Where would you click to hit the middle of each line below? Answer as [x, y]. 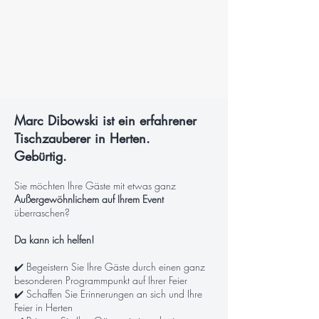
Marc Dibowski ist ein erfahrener [105, 120]
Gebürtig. [41, 156]
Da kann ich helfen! [54, 240]
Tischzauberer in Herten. [82, 138]
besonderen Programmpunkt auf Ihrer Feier [101, 280]
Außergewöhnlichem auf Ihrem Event [89, 199]
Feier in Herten [43, 307]
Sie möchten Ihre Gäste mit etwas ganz [95, 185]
